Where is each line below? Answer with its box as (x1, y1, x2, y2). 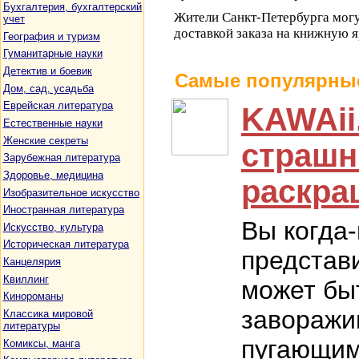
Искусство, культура (2, 220, 103, 233)
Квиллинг (2, 272, 49, 285)
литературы (2, 320, 60, 333)
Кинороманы (2, 290, 63, 303)
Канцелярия (2, 256, 61, 268)
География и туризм (2, 30, 100, 42)
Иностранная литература (2, 204, 124, 216)
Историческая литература (2, 238, 129, 251)
